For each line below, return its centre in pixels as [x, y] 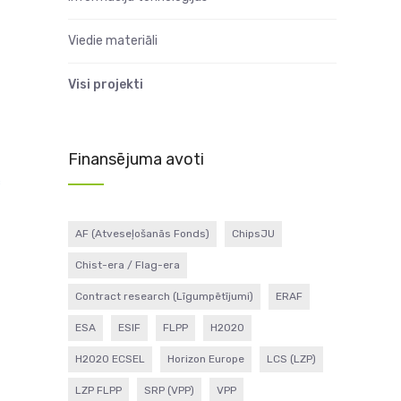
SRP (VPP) [169, 390]
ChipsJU [253, 234]
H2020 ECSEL [110, 359]
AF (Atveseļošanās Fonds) [142, 234]
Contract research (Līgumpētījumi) [164, 296]
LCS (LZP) [291, 359]
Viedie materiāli [113, 41]
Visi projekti [106, 85]
